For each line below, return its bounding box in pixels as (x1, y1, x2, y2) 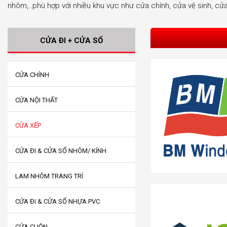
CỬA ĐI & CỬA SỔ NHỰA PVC (15, 198, 100, 205)
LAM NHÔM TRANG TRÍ (15, 172, 83, 180)
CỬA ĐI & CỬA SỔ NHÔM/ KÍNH (15, 147, 106, 155)
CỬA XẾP (15, 122, 41, 129)
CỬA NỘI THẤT (15, 96, 58, 104)
